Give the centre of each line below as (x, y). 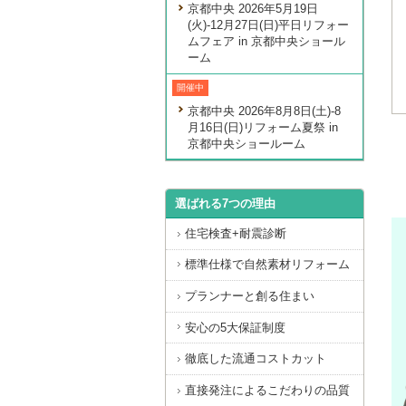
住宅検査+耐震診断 (235, 233)
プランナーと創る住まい (249, 296)
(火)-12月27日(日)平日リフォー (269, 25)
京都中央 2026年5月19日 (253, 9)
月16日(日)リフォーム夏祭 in (263, 127)
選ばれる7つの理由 (226, 204)
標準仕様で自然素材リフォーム (267, 265)
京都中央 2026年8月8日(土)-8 (265, 111)
